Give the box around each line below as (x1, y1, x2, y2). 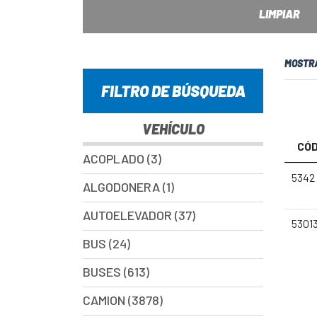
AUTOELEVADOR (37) (83, 207, 195, 223)
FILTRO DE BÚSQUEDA (100, 81, 246, 100)
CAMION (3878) (83, 292, 163, 308)
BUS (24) (83, 236, 130, 251)
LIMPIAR (258, 7, 300, 21)
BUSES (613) (83, 264, 149, 279)
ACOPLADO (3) (83, 151, 161, 166)
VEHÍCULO (142, 120, 204, 137)
